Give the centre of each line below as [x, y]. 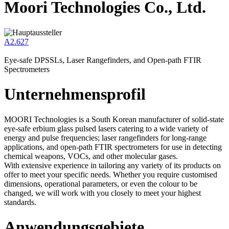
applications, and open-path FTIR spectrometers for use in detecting [113, 147]
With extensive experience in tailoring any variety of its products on [112, 165]
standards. [20, 202]
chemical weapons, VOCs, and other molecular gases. [91, 156]
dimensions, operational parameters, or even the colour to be [101, 184]
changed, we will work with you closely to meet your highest [102, 193]
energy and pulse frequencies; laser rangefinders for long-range [105, 138]
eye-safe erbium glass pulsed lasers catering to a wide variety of [106, 128]
